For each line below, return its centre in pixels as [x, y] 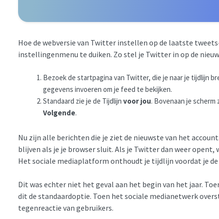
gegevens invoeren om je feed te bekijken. [108, 89]
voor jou [137, 101]
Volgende [59, 113]
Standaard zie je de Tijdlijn [83, 101]
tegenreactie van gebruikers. [66, 208]
